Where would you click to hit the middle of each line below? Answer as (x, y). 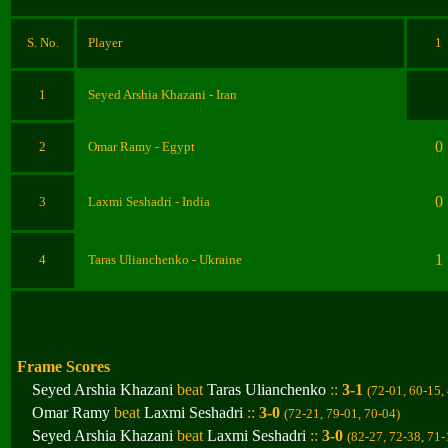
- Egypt (175, 146)
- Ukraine (217, 259)
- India (192, 201)
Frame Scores (63, 366)
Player (105, 42)
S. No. (42, 42)
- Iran (223, 94)
